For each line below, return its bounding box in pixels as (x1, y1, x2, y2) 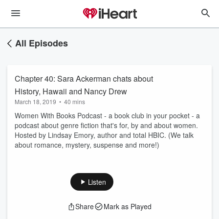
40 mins (64, 97, 85, 106)
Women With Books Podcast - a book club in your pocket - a (15, 110, 200, 120)
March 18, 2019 (15, 97, 56, 106)
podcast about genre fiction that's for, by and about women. (15, 120, 198, 130)
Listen (88, 177, 106, 187)
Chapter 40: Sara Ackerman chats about (15, 73, 57, 84)
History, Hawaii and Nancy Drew (15, 86, 127, 97)
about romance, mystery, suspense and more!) (15, 140, 159, 150)
